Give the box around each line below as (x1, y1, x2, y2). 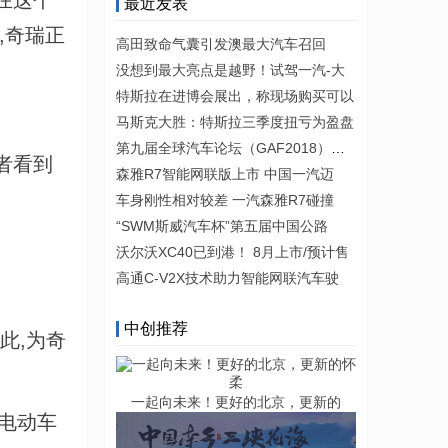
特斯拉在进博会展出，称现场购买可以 (116, 88, 354, 104)
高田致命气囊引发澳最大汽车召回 (116, 36, 326, 52)
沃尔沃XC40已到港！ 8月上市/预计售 (116, 244, 349, 260)
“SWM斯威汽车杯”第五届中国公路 (116, 218, 328, 234)
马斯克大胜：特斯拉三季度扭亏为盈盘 (116, 114, 354, 130)
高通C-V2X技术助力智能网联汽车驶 (116, 270, 339, 286)
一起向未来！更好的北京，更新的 (131, 394, 341, 410)
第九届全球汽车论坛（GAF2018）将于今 (331, 140, 345, 156)
